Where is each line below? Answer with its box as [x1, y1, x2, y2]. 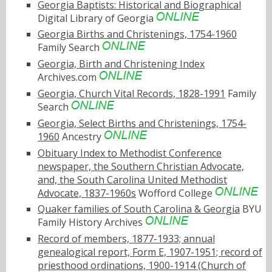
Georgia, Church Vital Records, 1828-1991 [38, 86, 225, 100]
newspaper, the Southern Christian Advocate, [38, 159, 244, 173]
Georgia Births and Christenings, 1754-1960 [38, 27, 237, 41]
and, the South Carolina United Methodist [38, 172, 227, 186]
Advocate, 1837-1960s [38, 186, 136, 200]
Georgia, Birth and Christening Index [38, 57, 205, 71]
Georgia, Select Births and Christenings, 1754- [38, 116, 246, 130]
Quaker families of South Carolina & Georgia [38, 202, 240, 216]
